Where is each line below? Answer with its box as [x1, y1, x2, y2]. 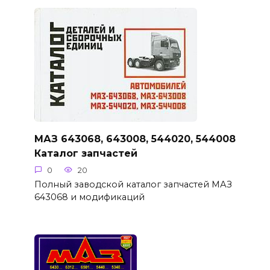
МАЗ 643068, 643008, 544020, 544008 [34, 133, 236, 145]
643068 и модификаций [34, 191, 145, 202]
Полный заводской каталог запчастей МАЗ [34, 178, 232, 190]
